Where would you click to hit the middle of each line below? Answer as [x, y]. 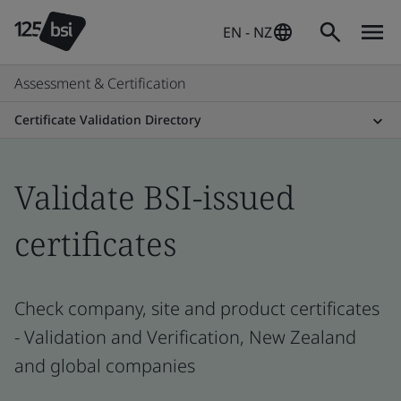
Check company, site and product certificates [197, 308]
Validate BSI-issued [154, 197]
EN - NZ [247, 32]
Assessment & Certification [100, 83]
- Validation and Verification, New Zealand [185, 337]
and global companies [105, 365]
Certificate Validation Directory [107, 119]
